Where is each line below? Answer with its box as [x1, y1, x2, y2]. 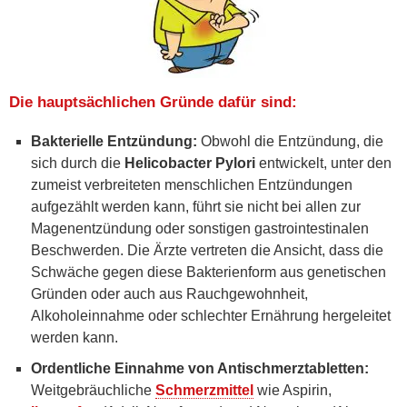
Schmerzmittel [155, 382, 253, 398]
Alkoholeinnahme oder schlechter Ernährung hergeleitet [31, 307, 391, 323]
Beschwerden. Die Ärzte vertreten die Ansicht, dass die [31, 242, 383, 258]
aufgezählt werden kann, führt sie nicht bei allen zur [31, 198, 361, 214]
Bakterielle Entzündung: [31, 133, 197, 149]
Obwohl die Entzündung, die [197, 133, 383, 149]
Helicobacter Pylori [124, 154, 255, 171]
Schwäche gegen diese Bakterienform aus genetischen [31, 263, 386, 280]
